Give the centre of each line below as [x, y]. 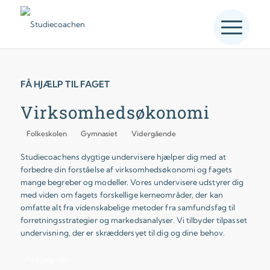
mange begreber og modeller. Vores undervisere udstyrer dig [132, 182]
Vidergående [153, 133]
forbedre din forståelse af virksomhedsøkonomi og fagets [126, 169]
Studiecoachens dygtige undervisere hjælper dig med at [123, 156]
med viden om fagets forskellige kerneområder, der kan [121, 194]
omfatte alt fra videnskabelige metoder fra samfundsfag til [128, 207]
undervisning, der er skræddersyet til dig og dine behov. [123, 232]
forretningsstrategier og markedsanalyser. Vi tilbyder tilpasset [133, 220]
